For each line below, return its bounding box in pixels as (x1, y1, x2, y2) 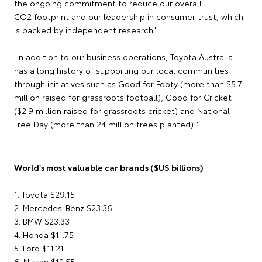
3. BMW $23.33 (14, 215, 70, 227)
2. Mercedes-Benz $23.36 (14, 202, 112, 214)
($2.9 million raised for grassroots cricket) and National (14, 105, 230, 117)
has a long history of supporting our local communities (14, 64, 229, 77)
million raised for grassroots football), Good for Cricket (14, 91, 232, 104)
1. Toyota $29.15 (14, 188, 75, 201)
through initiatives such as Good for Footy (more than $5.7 (14, 78, 242, 90)
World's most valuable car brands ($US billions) (14, 161, 204, 174)
